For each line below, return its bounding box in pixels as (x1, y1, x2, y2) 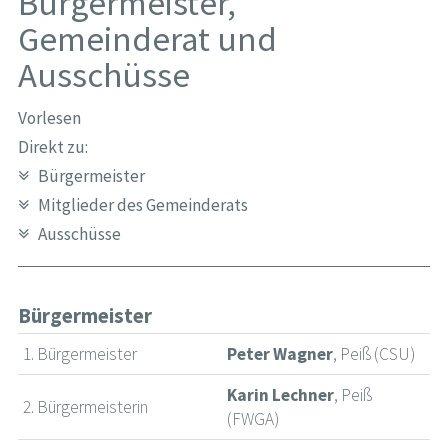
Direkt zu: (17, 135, 88, 158)
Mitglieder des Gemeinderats (37, 193, 248, 216)
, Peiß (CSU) (333, 343, 416, 366)
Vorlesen (17, 106, 81, 129)
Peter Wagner (227, 343, 334, 366)
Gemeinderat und (17, 17, 277, 61)
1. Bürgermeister (23, 343, 138, 366)
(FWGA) (227, 408, 280, 431)
